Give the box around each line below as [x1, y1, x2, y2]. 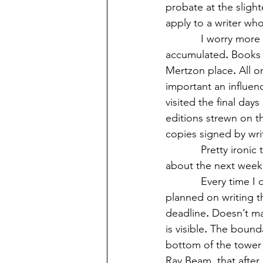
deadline [166, 206, 206, 220]
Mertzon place [166, 63, 233, 77]
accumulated [166, 48, 225, 61]
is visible [166, 222, 204, 235]
